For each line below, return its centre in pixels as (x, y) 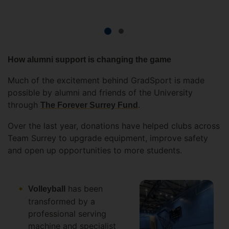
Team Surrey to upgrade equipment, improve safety (108, 138)
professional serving (67, 214)
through (24, 105)
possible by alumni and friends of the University (100, 93)
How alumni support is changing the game (89, 60)
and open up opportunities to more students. (96, 151)
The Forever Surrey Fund (89, 105)
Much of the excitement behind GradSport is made (106, 81)
